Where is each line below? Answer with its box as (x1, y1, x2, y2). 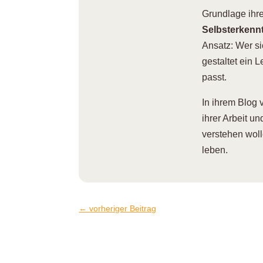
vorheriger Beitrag (89, 203, 157, 213)
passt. (202, 72, 227, 83)
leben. (202, 145, 228, 156)
